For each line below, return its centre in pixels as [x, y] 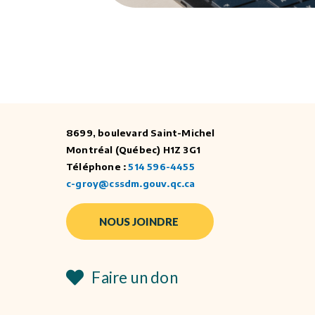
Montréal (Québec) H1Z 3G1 [135, 149]
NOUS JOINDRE [139, 221]
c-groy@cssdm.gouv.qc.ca [131, 183]
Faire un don [135, 277]
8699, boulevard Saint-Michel [141, 132]
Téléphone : [97, 166]
